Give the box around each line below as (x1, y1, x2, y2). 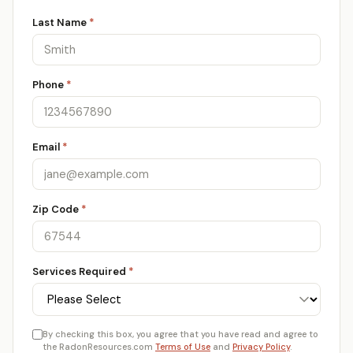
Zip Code (32, 203, 81, 216)
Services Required (32, 265, 128, 278)
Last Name (32, 16, 89, 29)
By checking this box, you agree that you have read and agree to (43, 329, 318, 340)
